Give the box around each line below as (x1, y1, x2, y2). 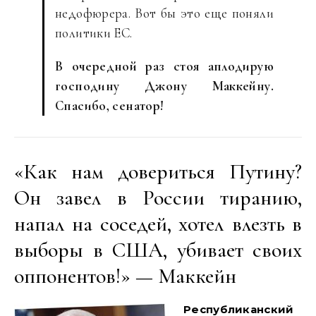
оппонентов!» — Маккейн (14, 263, 236, 289)
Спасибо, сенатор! (55, 97, 164, 114)
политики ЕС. (55, 25, 133, 41)
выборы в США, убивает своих (14, 237, 302, 263)
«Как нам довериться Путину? (14, 159, 302, 185)
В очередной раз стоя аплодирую (55, 58, 274, 74)
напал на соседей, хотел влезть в (14, 211, 302, 237)
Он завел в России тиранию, (14, 185, 302, 211)
